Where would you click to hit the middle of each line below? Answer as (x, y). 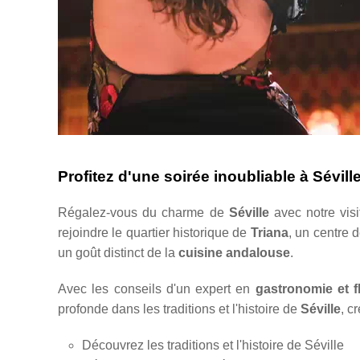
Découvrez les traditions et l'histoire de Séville (213, 345)
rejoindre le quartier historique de (154, 232)
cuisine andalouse (234, 252)
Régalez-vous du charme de (143, 212)
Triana (269, 232)
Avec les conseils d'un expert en (157, 288)
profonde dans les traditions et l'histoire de (179, 309)
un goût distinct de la (118, 252)
